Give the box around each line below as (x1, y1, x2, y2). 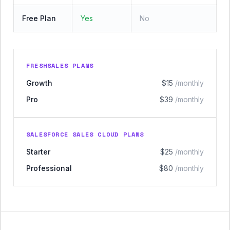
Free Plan (22, 14, 56, 23)
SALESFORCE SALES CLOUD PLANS (26, 130, 144, 139)
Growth (26, 79, 52, 87)
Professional (26, 164, 72, 172)
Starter (26, 147, 50, 156)
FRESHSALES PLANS (26, 61, 94, 70)
